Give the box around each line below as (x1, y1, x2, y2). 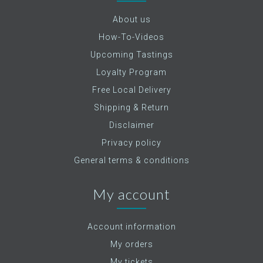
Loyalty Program (96, 68, 167, 77)
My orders (110, 240, 153, 249)
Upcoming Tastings (90, 50, 173, 59)
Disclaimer (109, 120, 154, 130)
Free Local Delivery (92, 85, 171, 95)
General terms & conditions (73, 156, 190, 165)
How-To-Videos (99, 32, 164, 42)
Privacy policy (102, 138, 161, 147)
